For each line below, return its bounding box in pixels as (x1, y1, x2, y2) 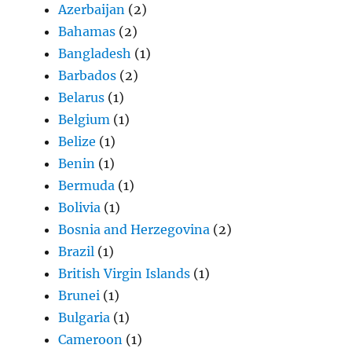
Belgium (58, 112, 111, 128)
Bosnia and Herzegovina (58, 222, 211, 238)
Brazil (58, 244, 95, 260)
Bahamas (58, 24, 116, 40)
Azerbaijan (58, 2, 126, 18)
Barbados (58, 68, 117, 84)
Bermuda (58, 178, 115, 194)
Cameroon (58, 332, 123, 348)
